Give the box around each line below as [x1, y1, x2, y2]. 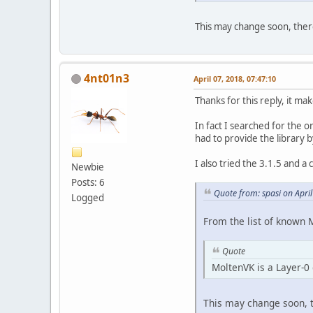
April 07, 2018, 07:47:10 [194, 73, 276, 84]
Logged [71, 191, 104, 204]
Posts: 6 [71, 175, 105, 189]
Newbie [71, 160, 104, 173]
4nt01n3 [84, 70, 129, 86]
